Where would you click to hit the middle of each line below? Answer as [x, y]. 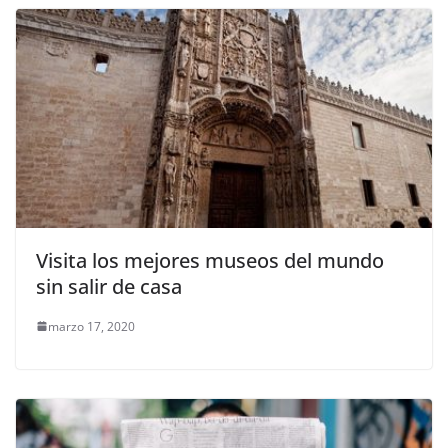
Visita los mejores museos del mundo [210, 260]
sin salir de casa [109, 286]
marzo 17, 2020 [91, 326]
